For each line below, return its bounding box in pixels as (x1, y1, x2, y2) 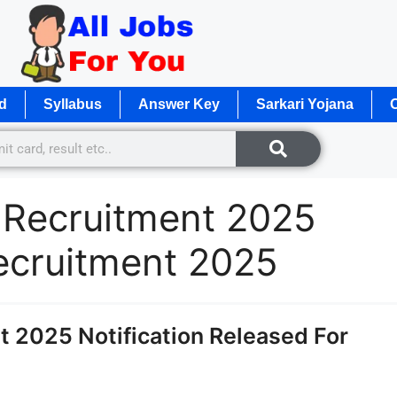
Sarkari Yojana (256, 96, 354, 112)
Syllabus (43, 96, 102, 112)
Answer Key (138, 96, 220, 112)
